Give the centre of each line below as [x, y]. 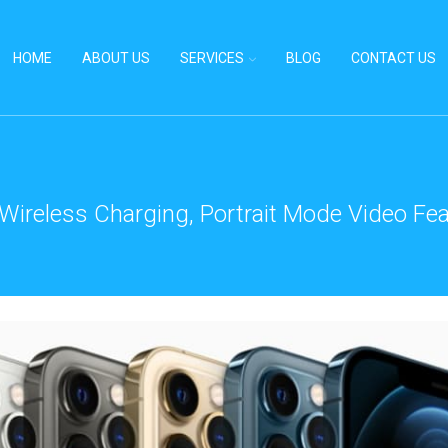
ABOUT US [115, 57]
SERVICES [211, 57]
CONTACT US [393, 57]
